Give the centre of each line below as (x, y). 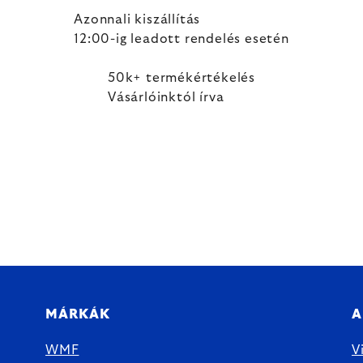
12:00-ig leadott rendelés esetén (181, 39)
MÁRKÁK (78, 314)
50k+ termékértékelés (181, 78)
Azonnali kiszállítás (137, 19)
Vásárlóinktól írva (166, 97)
